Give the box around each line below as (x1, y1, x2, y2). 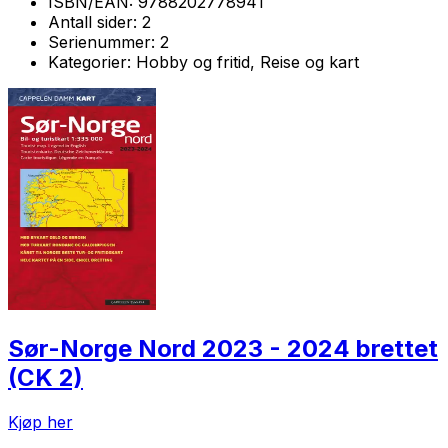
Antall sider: (48, 11, 142, 32)
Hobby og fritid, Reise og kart (136, 51, 359, 72)
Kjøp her (8, 411, 73, 432)
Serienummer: (48, 31, 160, 52)
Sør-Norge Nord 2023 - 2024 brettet (8, 333, 438, 363)
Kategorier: (48, 51, 136, 72)
